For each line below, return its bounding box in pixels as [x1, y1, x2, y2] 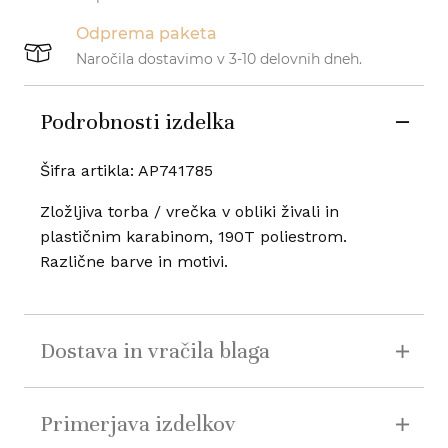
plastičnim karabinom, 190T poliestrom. [39, 227, 347, 247]
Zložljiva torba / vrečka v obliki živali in [39, 202, 339, 222]
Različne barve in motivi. [39, 252, 228, 272]
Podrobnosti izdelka [39, 108, 235, 136]
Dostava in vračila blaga [39, 337, 270, 365]
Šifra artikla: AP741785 [39, 161, 213, 181]
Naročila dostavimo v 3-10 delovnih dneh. [75, 50, 362, 69]
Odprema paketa [75, 24, 217, 44]
